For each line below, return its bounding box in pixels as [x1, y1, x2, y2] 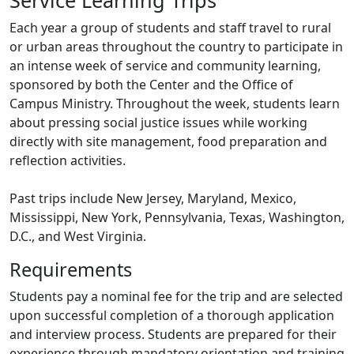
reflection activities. [9, 152, 126, 169]
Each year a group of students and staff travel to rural [9, 19, 331, 36]
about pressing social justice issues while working [9, 114, 307, 131]
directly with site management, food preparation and [9, 133, 327, 150]
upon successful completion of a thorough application [9, 307, 334, 324]
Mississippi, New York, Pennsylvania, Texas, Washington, [9, 209, 345, 226]
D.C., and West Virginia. [9, 228, 146, 245]
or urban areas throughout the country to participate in [9, 38, 343, 55]
